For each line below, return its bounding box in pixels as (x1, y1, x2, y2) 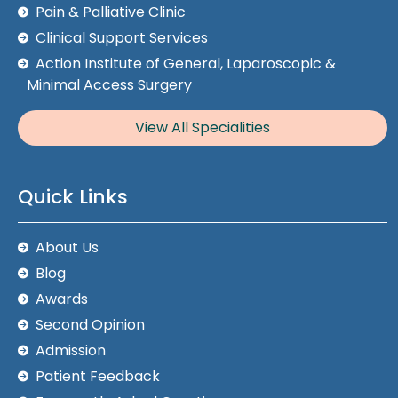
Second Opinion (36, 314, 145, 336)
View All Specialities (135, 117, 270, 139)
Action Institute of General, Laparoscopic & (36, 53, 336, 75)
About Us (36, 237, 99, 259)
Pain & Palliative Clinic (36, 2, 186, 23)
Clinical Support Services (36, 28, 208, 49)
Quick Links (18, 183, 128, 211)
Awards (36, 289, 88, 310)
